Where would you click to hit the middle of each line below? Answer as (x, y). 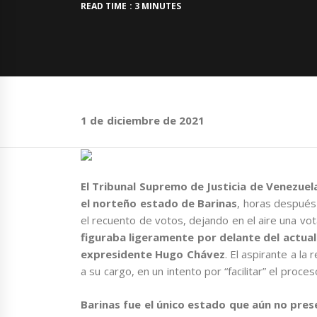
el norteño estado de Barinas (159, 203)
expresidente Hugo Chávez (153, 254)
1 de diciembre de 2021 (143, 121)
